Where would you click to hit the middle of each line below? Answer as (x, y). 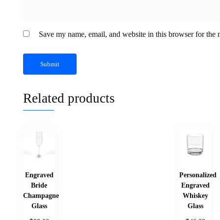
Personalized (198, 175)
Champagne (41, 196)
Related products (69, 98)
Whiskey (195, 196)
